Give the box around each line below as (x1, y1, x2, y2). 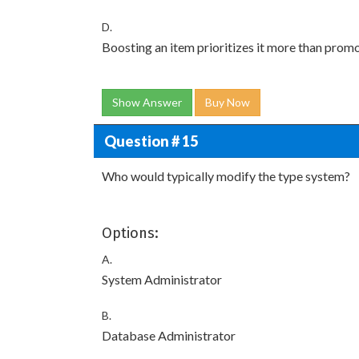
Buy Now (205, 95, 250, 109)
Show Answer (112, 95, 182, 109)
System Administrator (102, 272, 222, 287)
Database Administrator (102, 328, 236, 343)
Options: (102, 224, 159, 242)
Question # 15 (103, 131, 198, 150)
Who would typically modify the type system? (102, 168, 350, 184)
